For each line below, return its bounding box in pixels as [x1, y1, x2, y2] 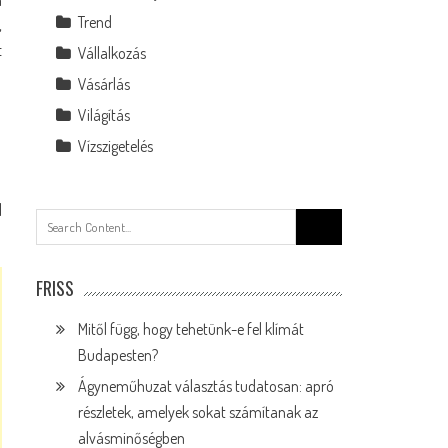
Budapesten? [78, 345, 159, 365]
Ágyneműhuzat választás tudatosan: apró [78, 376, 335, 396]
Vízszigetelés [78, 136, 154, 156]
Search [295, 209, 338, 228]
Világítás [78, 105, 131, 125]
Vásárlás [78, 74, 131, 94]
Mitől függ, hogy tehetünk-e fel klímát [78, 319, 305, 339]
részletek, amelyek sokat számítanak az [78, 402, 319, 422]
